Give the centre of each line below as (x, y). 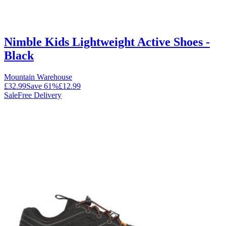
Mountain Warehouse (38, 77)
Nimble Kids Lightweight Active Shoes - (107, 42)
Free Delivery (40, 95)
